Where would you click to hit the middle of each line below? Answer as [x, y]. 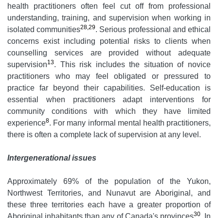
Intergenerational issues [52, 158]
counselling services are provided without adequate [109, 53]
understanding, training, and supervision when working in [109, 18]
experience [27, 123]
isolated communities [44, 30]
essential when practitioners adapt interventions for [109, 100]
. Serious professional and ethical [153, 30]
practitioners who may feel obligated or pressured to [109, 76]
